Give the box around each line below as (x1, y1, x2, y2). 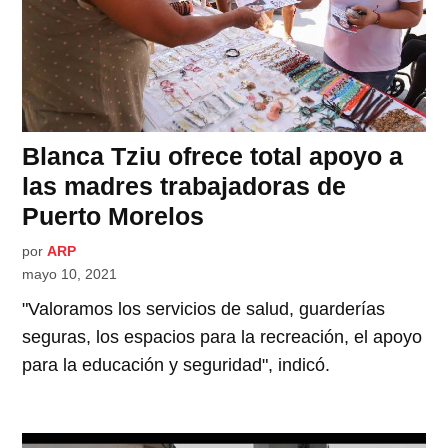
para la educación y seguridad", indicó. (22, 354, 331, 375)
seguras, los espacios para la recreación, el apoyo (22, 326, 423, 347)
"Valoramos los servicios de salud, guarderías (22, 298, 386, 319)
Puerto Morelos (22, 201, 205, 230)
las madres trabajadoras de (22, 171, 347, 200)
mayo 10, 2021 (22, 265, 118, 282)
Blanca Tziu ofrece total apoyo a (22, 141, 404, 170)
